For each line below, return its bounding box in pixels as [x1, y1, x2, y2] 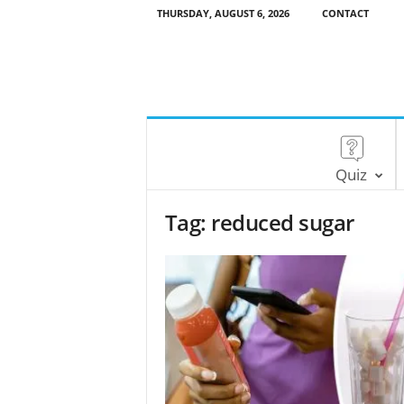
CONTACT [321, 6, 369, 20]
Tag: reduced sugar [164, 207, 354, 237]
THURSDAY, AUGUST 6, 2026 [156, 6, 289, 20]
